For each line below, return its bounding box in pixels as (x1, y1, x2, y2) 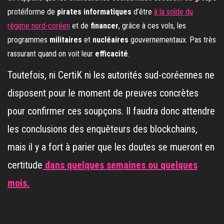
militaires (49, 35, 84, 44)
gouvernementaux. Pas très (128, 35, 216, 44)
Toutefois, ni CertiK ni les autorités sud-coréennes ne (7, 69, 214, 81)
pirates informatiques (57, 7, 133, 16)
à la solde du (154, 7, 193, 16)
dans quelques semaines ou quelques (45, 159, 197, 171)
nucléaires (92, 35, 128, 44)
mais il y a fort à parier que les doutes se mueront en (7, 141, 214, 153)
